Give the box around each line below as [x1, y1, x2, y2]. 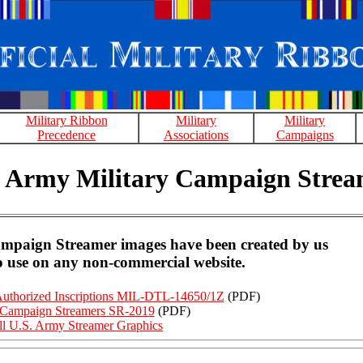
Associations [164, 128, 228, 142]
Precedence [37, 128, 96, 142]
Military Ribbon [25, 113, 108, 127]
